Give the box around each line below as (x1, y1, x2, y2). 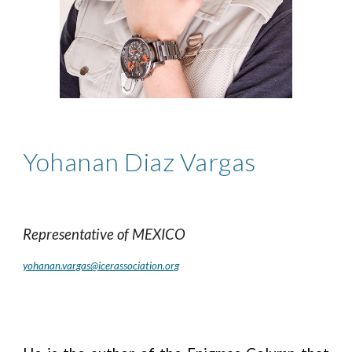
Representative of (23, 225, 133, 244)
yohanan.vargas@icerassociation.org (23, 259, 180, 273)
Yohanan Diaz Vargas (23, 146, 256, 178)
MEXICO (132, 225, 186, 244)
